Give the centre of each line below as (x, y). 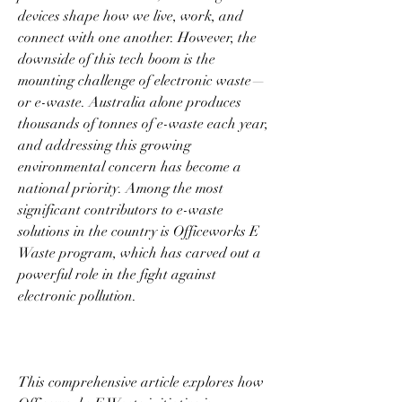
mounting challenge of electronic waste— (142, 80)
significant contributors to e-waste (121, 210)
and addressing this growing (105, 145)
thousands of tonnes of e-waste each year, (143, 123)
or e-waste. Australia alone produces (130, 102)
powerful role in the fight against (117, 274)
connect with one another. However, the (137, 37)
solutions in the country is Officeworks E (139, 231)
